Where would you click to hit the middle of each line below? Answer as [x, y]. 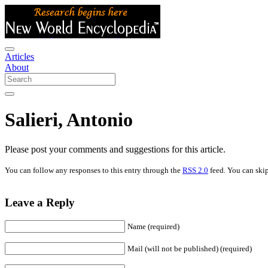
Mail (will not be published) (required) [190, 249]
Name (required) [153, 227]
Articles [19, 57]
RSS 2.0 [195, 170]
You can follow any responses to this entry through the [94, 170]
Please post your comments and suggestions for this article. [115, 149]
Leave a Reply [40, 202]
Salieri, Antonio [69, 120]
